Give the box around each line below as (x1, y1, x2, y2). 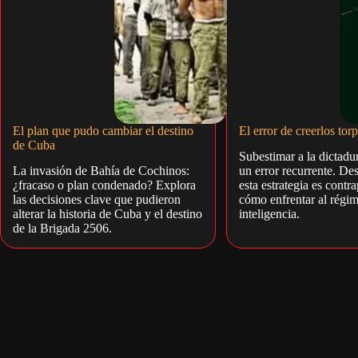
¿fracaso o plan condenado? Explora (13, 178, 196, 193)
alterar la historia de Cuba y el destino (13, 207, 202, 221)
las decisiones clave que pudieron (13, 193, 181, 207)
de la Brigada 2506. (13, 221, 112, 236)
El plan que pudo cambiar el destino (13, 123, 193, 137)
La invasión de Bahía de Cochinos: (13, 164, 189, 178)
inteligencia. (238, 207, 300, 221)
